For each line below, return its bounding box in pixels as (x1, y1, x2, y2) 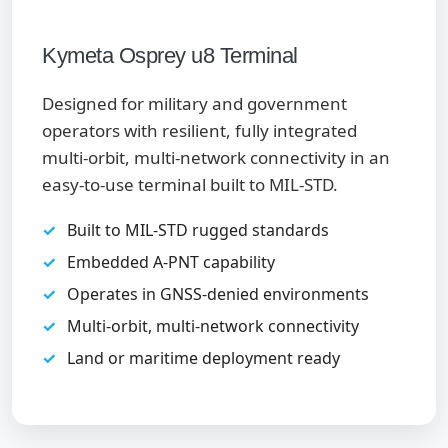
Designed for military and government (42, 92, 347, 115)
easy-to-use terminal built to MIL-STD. (42, 173, 338, 196)
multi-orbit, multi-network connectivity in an (42, 146, 390, 169)
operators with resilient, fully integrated (42, 119, 357, 142)
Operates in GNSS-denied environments (67, 283, 369, 305)
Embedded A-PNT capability (67, 251, 275, 273)
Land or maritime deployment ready (67, 347, 340, 369)
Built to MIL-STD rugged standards (67, 219, 329, 241)
